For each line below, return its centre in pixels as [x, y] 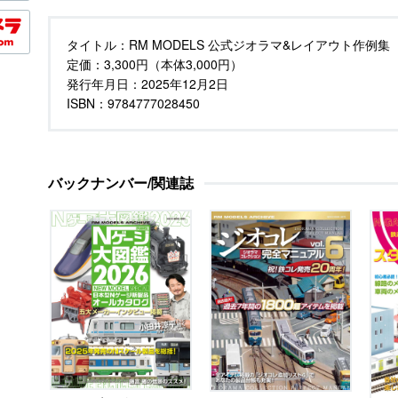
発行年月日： [104, 84]
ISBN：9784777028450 [133, 103]
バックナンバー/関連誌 [121, 183]
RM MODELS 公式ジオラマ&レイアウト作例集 [259, 44]
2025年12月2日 [185, 84]
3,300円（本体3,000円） [173, 64]
